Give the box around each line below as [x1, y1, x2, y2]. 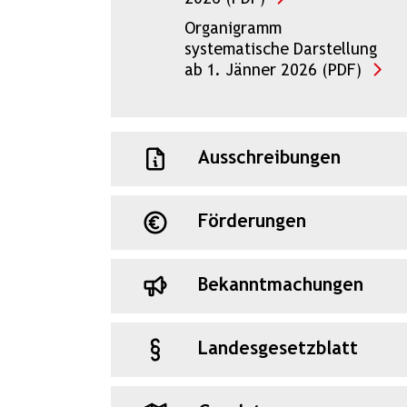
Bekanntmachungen [198, 276, 363, 294]
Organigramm [184, 21, 282, 37]
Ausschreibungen [198, 149, 341, 167]
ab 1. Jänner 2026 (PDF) [184, 63, 362, 79]
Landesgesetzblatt [198, 340, 358, 358]
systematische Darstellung [184, 42, 377, 58]
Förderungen [198, 213, 306, 231]
